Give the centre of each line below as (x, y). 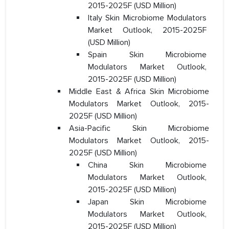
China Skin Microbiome (147, 165)
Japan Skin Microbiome (147, 202)
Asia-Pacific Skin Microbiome (139, 129)
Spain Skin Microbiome (147, 55)
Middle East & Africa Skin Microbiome (139, 92)
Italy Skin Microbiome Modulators (147, 18)
